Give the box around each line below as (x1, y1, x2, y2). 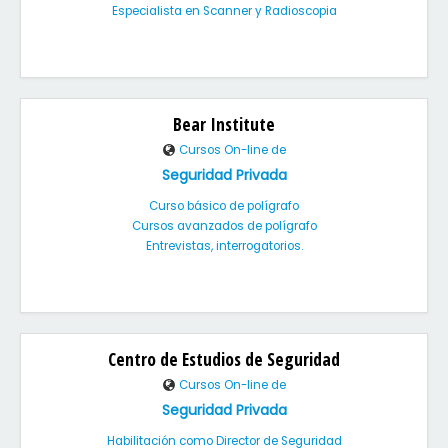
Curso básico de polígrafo (149, 198, 299, 214)
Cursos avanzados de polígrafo (131, 218, 317, 234)
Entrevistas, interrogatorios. (145, 238, 303, 254)
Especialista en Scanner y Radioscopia (111, 3, 337, 19)
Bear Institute (173, 112, 275, 136)
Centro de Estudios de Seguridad (108, 347, 340, 371)
